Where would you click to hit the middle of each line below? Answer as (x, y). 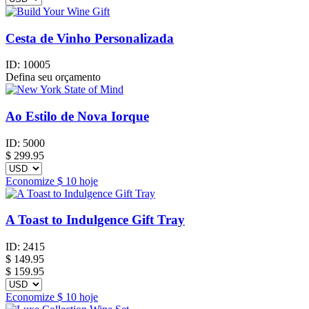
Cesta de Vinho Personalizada (90, 38)
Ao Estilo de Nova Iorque (77, 116)
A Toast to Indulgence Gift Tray (95, 220)
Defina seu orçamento (53, 77)
